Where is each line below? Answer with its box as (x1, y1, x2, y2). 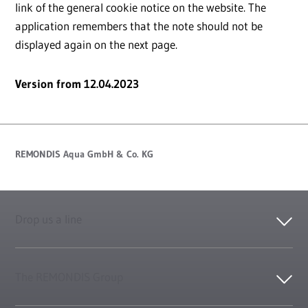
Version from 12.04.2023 (15, 76, 139, 91)
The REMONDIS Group (15, 269, 123, 285)
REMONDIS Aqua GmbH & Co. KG (15, 148, 153, 161)
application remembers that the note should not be (15, 19, 263, 34)
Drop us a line (15, 212, 82, 227)
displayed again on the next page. (15, 37, 177, 52)
